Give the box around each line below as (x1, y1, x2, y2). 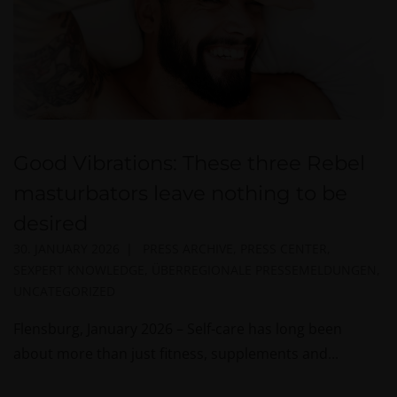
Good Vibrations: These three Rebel (13, 150, 365, 175)
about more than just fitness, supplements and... (13, 343, 339, 363)
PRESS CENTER (239, 239, 327, 257)
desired (13, 210, 88, 236)
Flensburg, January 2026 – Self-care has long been (13, 318, 342, 339)
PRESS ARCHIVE (142, 239, 233, 257)
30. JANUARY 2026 (13, 239, 120, 257)
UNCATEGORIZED (13, 282, 115, 300)
